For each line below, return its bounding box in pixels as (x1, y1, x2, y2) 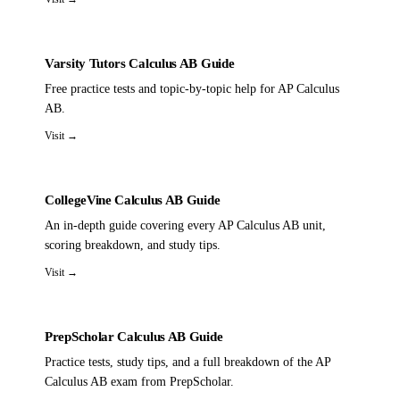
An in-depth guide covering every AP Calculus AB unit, (45, 218, 326, 232)
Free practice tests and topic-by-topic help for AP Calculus (45, 81, 339, 96)
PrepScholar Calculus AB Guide (45, 329, 223, 344)
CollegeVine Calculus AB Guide (45, 192, 221, 207)
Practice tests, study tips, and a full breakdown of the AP (45, 354, 330, 369)
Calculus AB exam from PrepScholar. (45, 374, 234, 388)
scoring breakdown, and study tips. (45, 237, 221, 252)
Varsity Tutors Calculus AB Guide (45, 55, 235, 71)
